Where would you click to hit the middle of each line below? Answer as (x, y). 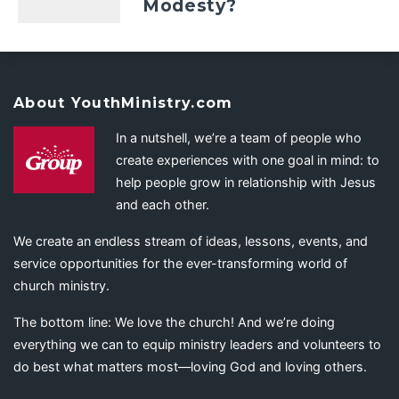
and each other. (163, 204)
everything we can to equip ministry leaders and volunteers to (197, 344)
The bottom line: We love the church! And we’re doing (174, 322)
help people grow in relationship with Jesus (246, 182)
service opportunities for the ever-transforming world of (180, 263)
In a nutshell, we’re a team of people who (239, 137)
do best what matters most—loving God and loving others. (190, 366)
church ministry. (61, 285)
